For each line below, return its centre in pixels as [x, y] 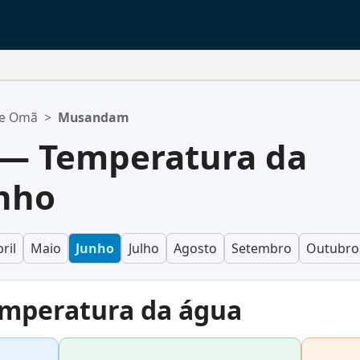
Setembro [262, 249]
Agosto [195, 249]
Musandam [94, 118]
